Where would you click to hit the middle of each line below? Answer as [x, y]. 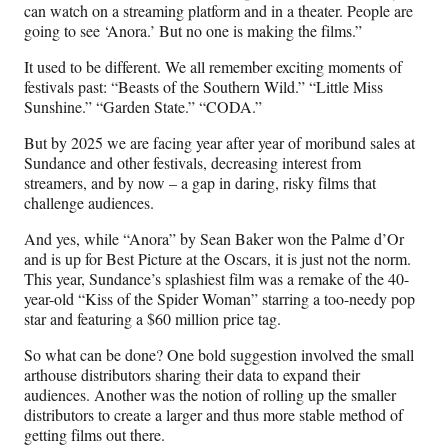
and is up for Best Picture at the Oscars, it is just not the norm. [217, 259]
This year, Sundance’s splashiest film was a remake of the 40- [216, 279]
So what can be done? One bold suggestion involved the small [219, 355]
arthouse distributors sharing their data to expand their [192, 375]
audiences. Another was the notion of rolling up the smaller [210, 395]
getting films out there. [97, 435]
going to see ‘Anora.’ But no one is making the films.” [198, 31]
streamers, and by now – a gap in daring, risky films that [200, 183]
